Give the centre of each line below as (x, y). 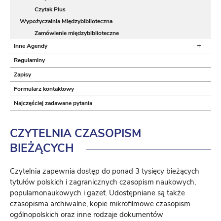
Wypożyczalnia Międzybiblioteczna (66, 21)
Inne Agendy (31, 46)
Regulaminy (29, 60)
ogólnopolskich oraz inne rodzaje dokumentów (87, 215)
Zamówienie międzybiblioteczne (77, 33)
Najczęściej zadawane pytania (53, 103)
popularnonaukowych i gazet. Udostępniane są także (97, 193)
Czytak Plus (50, 9)
